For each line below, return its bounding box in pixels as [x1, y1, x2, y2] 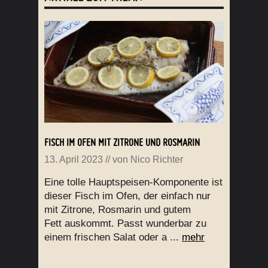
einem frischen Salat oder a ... [44, 232, 182, 243]
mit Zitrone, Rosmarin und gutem [44, 204, 191, 216]
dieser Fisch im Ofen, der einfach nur [44, 190, 211, 202]
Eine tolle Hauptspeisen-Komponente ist [44, 176, 223, 188]
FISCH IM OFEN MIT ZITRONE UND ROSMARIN [44, 136, 200, 149]
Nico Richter [130, 154, 183, 165]
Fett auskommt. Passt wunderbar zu [44, 218, 206, 230]
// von [103, 154, 130, 165]
